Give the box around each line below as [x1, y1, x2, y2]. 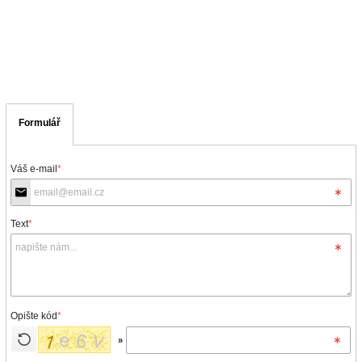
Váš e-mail [11, 162, 57, 175]
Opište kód [11, 309, 57, 322]
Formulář [19, 116, 61, 128]
